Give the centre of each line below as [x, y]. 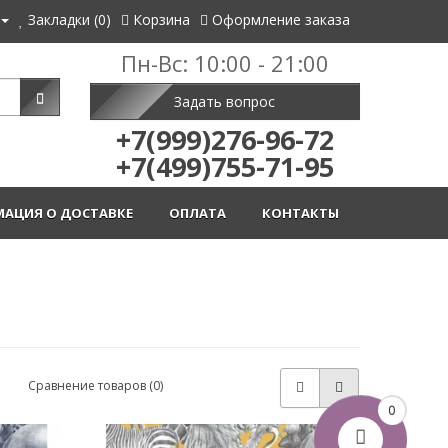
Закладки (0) [69, 19]
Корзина [161, 19]
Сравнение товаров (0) [96, 385]
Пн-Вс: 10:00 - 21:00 [224, 63]
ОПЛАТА [200, 213]
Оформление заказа [280, 19]
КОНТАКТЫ [303, 213]
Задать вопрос [225, 101]
